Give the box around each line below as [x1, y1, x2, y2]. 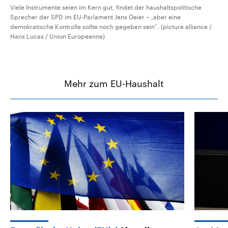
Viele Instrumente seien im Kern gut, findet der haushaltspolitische [10, 4, 202, 11]
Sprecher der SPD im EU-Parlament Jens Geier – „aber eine [10, 13, 181, 21]
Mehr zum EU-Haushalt [64, 78, 164, 90]
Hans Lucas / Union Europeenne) [10, 33, 105, 40]
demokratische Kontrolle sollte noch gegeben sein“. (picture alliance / [10, 23, 212, 31]
